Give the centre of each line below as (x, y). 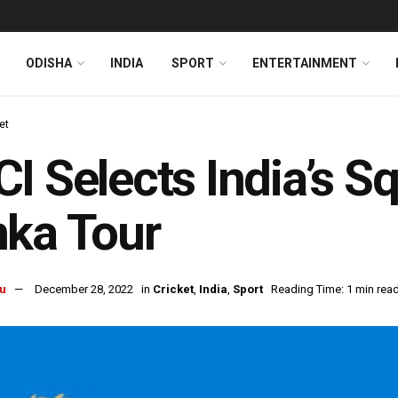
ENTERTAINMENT (305, 63)
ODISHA (49, 63)
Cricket (173, 290)
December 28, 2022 (84, 290)
